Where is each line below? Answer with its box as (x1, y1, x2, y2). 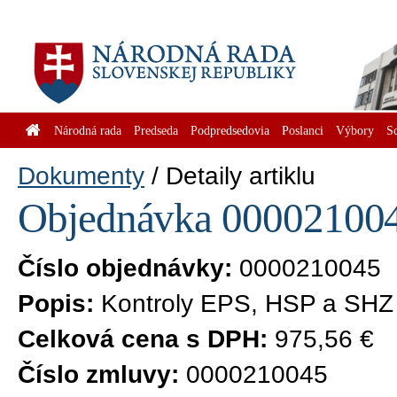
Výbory (336, 123, 374, 137)
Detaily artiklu (166, 162, 315, 190)
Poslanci (282, 123, 323, 137)
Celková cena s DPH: (18, 325, 268, 353)
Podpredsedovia (191, 123, 269, 137)
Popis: (18, 290, 94, 317)
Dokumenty (18, 162, 144, 190)
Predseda (134, 123, 178, 137)
